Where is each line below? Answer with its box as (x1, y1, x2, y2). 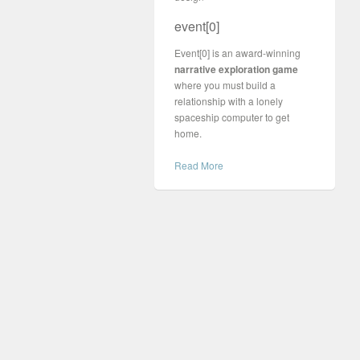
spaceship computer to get (174, 110, 289, 124)
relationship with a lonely (174, 94, 283, 108)
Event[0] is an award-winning (174, 46, 301, 59)
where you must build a (174, 78, 276, 92)
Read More (174, 158, 223, 172)
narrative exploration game (174, 62, 298, 76)
